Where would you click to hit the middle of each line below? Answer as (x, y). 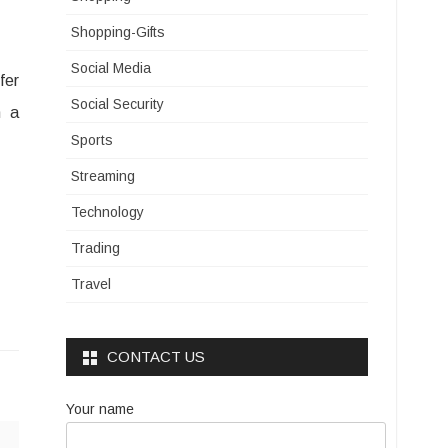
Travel (91, 284)
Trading (96, 248)
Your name (100, 409)
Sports (92, 140)
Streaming (103, 176)
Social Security (118, 104)
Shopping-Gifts (118, 32)
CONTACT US (156, 356)
